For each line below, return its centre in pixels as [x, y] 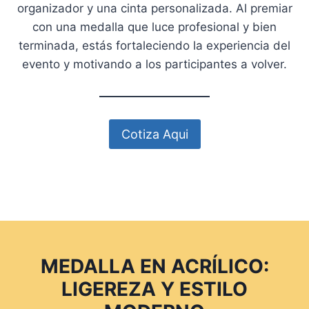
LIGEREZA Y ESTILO [154, 289]
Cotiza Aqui [154, 134]
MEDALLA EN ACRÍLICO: [154, 266]
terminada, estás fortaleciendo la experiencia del [154, 46]
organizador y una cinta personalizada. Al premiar [154, 9]
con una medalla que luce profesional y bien [154, 27]
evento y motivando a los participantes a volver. [154, 64]
